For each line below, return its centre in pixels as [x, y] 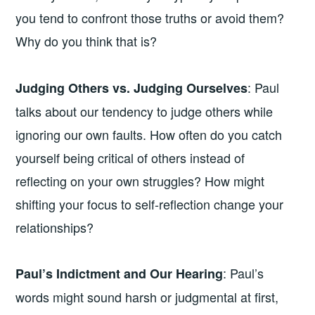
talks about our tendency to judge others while [144, 111]
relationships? [55, 227]
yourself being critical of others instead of [130, 157]
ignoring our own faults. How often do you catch [149, 134]
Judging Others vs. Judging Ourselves [132, 88]
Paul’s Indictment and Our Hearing [120, 274]
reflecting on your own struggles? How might [140, 180]
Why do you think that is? [86, 41]
